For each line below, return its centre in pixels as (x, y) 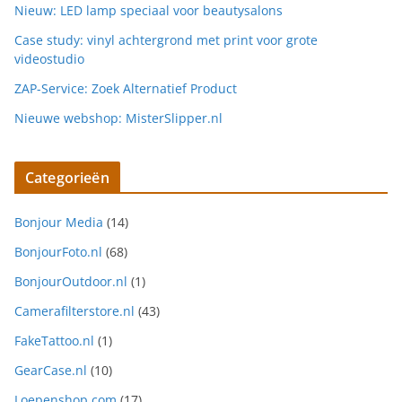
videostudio (49, 59)
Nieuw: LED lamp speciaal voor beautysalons (149, 11)
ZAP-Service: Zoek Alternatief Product (126, 89)
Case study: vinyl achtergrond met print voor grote (166, 40)
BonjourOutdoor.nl (71, 282)
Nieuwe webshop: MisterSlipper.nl (118, 118)
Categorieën (67, 178)
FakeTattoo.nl (54, 341)
